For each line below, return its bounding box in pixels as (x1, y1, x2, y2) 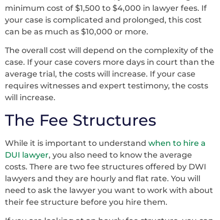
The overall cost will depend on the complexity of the (5, 46, 214, 55)
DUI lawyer (5, 150, 49, 160)
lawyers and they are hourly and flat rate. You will (5, 173, 200, 183)
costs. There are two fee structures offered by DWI (5, 162, 206, 171)
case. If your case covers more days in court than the (5, 57, 215, 67)
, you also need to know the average (49, 150, 192, 160)
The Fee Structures (5, 110, 156, 130)
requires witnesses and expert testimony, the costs (5, 81, 208, 91)
